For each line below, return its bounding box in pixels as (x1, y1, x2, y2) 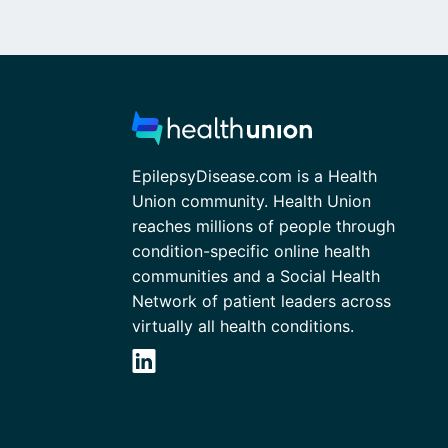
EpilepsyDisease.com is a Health (132, 165, 377, 186)
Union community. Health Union (132, 190, 371, 211)
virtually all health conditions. (132, 315, 354, 336)
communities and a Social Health (132, 265, 380, 286)
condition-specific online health (132, 240, 370, 261)
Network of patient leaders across (132, 290, 391, 311)
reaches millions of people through (132, 215, 395, 236)
